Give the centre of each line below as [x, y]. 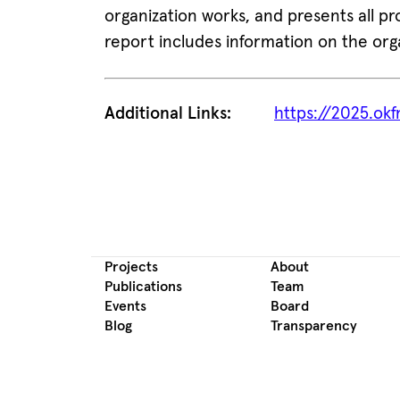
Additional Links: [168, 114]
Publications [143, 287]
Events [125, 307]
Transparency [314, 326]
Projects [131, 267]
